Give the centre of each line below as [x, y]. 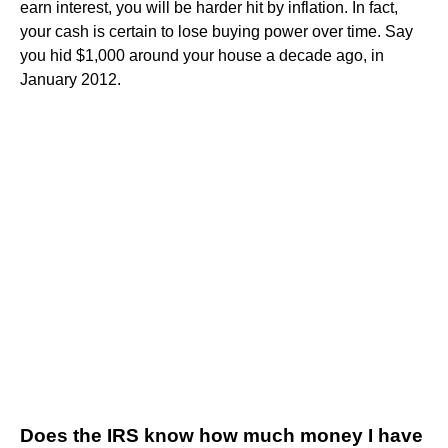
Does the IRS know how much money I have [221, 435]
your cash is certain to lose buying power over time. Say [216, 31]
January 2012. [70, 79]
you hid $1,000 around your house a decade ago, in [202, 55]
